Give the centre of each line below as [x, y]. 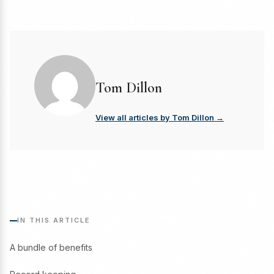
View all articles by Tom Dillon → [160, 118]
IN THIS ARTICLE [54, 220]
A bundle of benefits [51, 248]
